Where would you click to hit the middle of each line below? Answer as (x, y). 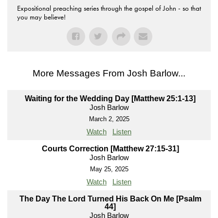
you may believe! (41, 17)
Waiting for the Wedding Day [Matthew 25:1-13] (110, 99)
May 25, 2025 (109, 169)
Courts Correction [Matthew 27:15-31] (110, 149)
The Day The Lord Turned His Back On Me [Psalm (110, 199)
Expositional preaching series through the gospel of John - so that (109, 9)
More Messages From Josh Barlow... (109, 73)
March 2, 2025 (109, 119)
